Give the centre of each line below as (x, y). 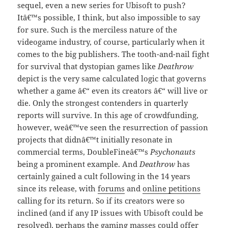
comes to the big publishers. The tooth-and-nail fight (113, 54)
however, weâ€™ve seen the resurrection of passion (113, 127)
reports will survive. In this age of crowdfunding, (108, 115)
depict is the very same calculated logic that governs (112, 79)
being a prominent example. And (79, 164)
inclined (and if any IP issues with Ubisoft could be (110, 213)
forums (111, 189)
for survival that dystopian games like (88, 66)
